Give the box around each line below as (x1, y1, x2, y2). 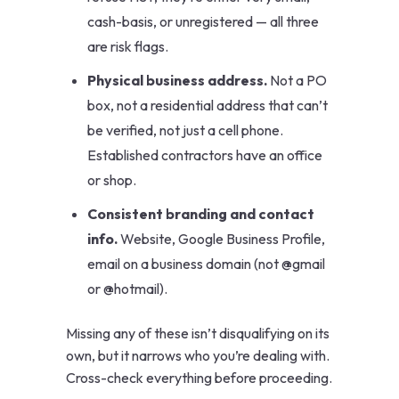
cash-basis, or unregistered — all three (87, 12, 319, 31)
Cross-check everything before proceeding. (66, 369, 332, 387)
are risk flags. (87, 37, 168, 56)
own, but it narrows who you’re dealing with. (66, 346, 330, 365)
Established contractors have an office (87, 146, 322, 165)
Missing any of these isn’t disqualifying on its (66, 324, 330, 343)
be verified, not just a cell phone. (87, 121, 283, 140)
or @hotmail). (87, 280, 167, 298)
